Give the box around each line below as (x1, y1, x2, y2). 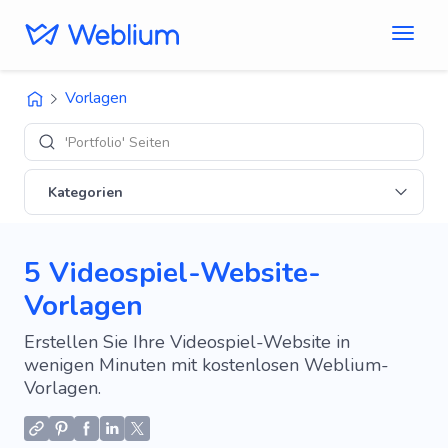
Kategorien (48, 182, 123, 202)
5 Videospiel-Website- (24, 254, 321, 292)
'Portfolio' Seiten (65, 132, 170, 152)
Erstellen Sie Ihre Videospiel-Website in (24, 330, 350, 354)
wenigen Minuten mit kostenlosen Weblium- (24, 353, 389, 377)
